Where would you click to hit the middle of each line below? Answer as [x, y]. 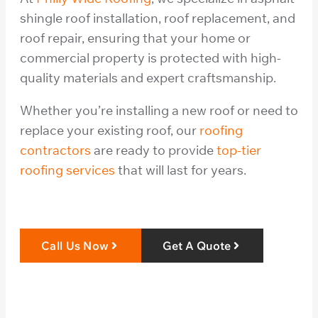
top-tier [239, 150]
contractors [55, 150]
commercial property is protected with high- [150, 57]
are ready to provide [154, 150]
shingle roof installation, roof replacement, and [158, 18]
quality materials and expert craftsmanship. [148, 77]
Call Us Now [75, 245]
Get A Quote [197, 245]
